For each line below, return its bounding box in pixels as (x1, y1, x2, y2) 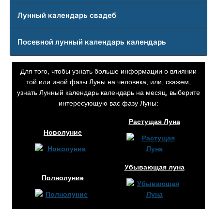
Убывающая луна (124, 163, 185, 171)
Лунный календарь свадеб (17, 10, 116, 20)
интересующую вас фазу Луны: (59, 99, 158, 107)
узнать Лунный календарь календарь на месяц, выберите (17, 88, 200, 96)
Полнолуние (42, 173, 84, 182)
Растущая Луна (128, 117, 180, 125)
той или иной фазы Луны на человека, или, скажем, (26, 77, 191, 86)
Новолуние (44, 128, 82, 136)
